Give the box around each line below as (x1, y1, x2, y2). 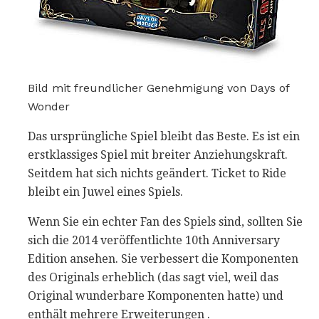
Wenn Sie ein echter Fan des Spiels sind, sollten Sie (28, 215, 303, 229)
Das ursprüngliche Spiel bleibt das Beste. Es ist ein (28, 130, 300, 144)
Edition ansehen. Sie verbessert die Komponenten (28, 252, 298, 266)
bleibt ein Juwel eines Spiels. (28, 185, 183, 199)
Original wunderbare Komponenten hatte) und (28, 289, 283, 303)
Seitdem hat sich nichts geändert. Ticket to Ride (28, 167, 286, 181)
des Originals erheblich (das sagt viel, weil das (28, 271, 278, 285)
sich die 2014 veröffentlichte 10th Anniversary (28, 234, 280, 248)
